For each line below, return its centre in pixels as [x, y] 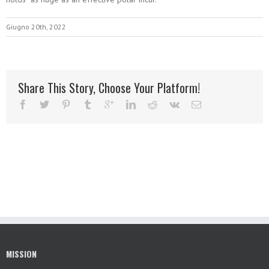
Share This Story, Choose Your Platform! [109, 88]
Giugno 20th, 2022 [36, 27]
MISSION [21, 254]
